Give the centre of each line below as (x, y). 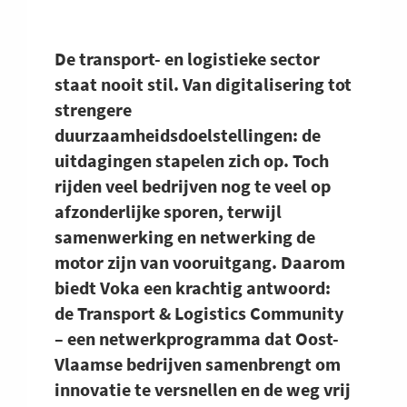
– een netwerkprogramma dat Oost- (197, 339)
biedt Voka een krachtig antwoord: (193, 288)
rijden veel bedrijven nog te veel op (193, 186)
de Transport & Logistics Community (199, 313)
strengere (93, 110)
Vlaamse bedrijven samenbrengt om (198, 364)
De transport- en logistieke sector (187, 59)
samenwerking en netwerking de (185, 237)
